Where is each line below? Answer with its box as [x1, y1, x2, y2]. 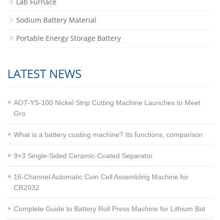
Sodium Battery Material [16, 15, 96, 25]
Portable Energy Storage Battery [16, 33, 121, 43]
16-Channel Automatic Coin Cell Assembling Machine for [14, 173, 189, 181]
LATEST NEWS [7, 65, 82, 82]
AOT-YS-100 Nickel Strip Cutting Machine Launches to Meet [14, 99, 200, 107]
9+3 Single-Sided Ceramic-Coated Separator [14, 152, 153, 160]
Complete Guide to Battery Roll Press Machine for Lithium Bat [14, 205, 205, 213]
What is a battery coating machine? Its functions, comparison [14, 131, 203, 138]
